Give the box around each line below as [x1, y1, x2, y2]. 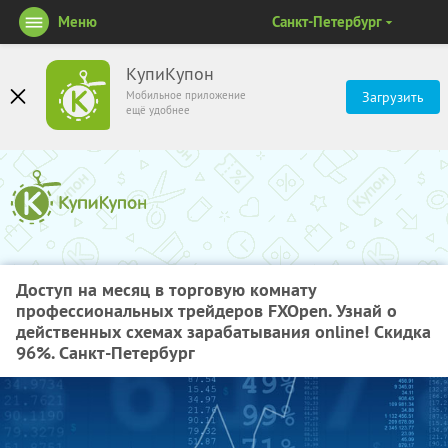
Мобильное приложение [126, 88, 246, 102]
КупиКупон [126, 63, 214, 85]
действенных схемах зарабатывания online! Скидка [16, 320, 431, 343]
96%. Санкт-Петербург [16, 341, 195, 364]
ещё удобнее [126, 103, 190, 117]
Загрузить [362, 88, 424, 106]
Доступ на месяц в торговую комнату [16, 278, 316, 301]
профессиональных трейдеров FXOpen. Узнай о [16, 299, 397, 322]
